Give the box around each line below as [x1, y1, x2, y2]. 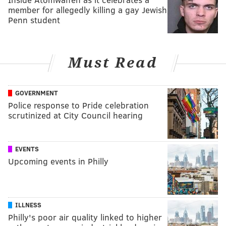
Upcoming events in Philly [8, 155, 108, 167]
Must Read [68, 54, 158, 71]
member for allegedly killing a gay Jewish [8, 4, 167, 16]
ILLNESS [15, 200, 41, 210]
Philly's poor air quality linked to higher [8, 211, 162, 223]
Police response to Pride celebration [8, 99, 149, 111]
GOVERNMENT [15, 88, 58, 98]
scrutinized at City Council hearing [8, 109, 143, 122]
